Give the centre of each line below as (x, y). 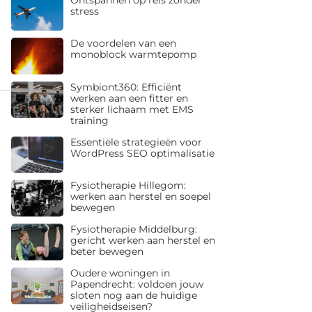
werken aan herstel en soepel (140, 197)
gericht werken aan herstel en (142, 241)
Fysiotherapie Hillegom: (128, 186)
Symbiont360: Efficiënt (126, 87)
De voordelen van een (123, 44)
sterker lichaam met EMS (132, 109)
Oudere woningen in (120, 273)
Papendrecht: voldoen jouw (136, 284)
